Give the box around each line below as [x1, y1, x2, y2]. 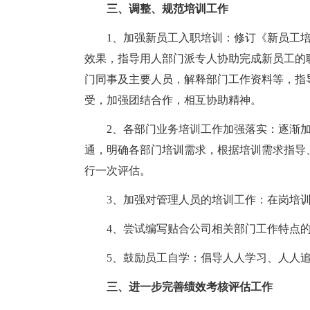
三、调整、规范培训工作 [107, 3, 228, 15]
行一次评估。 [84, 165, 151, 176]
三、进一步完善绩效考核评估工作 [107, 281, 273, 293]
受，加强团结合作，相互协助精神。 [84, 94, 262, 106]
